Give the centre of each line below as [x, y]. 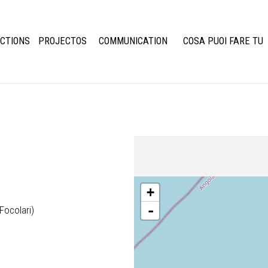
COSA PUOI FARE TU [223, 41]
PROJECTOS [62, 41]
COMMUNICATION [133, 41]
